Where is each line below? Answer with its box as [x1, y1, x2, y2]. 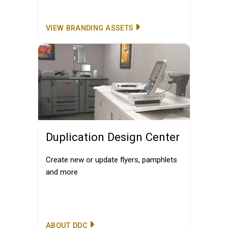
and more [46, 167, 78, 177]
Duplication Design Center [46, 130, 180, 144]
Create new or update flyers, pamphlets [46, 155, 177, 164]
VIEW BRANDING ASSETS [46, 24, 134, 33]
